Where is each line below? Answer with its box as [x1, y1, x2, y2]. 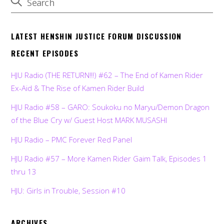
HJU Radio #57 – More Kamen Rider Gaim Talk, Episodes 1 [11, 153, 207, 163]
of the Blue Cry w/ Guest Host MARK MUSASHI [11, 115, 167, 125]
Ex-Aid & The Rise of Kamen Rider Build [11, 83, 144, 93]
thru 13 [11, 166, 37, 176]
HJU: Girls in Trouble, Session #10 [11, 185, 126, 195]
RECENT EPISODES [11, 47, 78, 58]
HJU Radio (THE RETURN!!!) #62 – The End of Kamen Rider [11, 70, 203, 80]
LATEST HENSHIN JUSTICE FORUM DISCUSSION [11, 30, 182, 41]
